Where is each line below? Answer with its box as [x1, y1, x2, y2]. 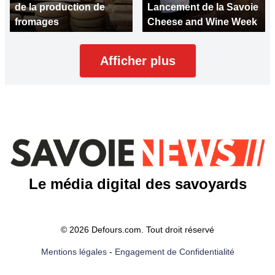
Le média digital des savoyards [28, 175, 247, 192]
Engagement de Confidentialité [114, 246, 234, 257]
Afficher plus [99, 54, 176, 68]
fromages [15, 17, 59, 27]
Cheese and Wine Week [147, 17, 257, 27]
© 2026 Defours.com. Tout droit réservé [61, 224, 214, 234]
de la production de [15, 2, 105, 12]
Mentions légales [41, 246, 107, 257]
